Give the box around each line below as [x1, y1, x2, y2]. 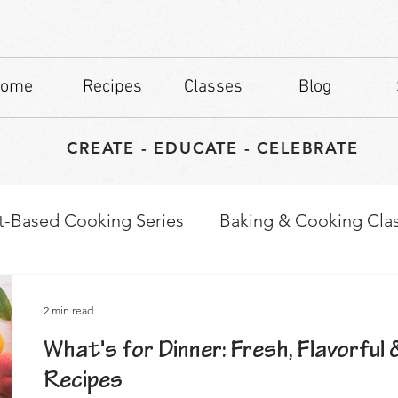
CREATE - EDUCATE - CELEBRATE [67, 138, 359, 158]
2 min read [44, 304, 93, 318]
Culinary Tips [63, 280, 164, 302]
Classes [184, 76, 243, 98]
